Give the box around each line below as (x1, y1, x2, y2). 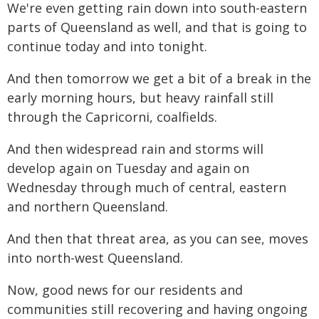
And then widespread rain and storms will (7, 140, 263, 157)
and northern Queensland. (7, 198, 168, 215)
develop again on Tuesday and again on (7, 159, 249, 177)
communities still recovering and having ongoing (7, 300, 308, 318)
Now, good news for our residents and (7, 281, 243, 298)
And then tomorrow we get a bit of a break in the (7, 70, 311, 87)
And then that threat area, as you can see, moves (7, 230, 308, 247)
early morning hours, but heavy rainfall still (7, 89, 273, 106)
